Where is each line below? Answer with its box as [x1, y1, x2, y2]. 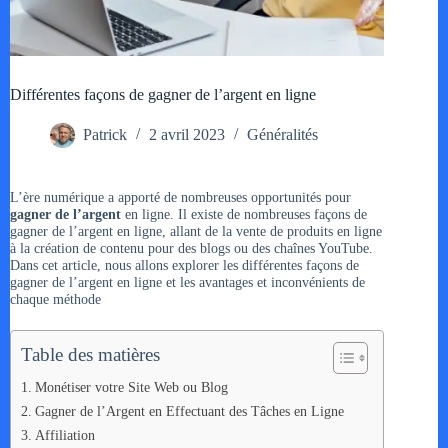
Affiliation [34, 426, 95, 443]
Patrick [83, 126, 127, 144]
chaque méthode [10, 291, 101, 308]
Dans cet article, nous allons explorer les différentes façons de [10, 257, 359, 274]
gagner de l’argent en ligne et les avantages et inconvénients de [10, 274, 365, 291]
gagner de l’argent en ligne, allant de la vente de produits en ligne [10, 223, 382, 240]
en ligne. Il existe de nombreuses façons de [121, 206, 367, 223]
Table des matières [21, 343, 160, 365]
